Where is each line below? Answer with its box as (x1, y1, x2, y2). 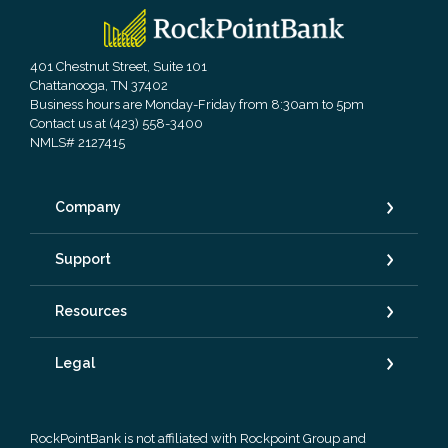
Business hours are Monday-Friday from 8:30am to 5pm (30, 97, 364, 113)
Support (55, 251, 111, 268)
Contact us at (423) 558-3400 (30, 116, 203, 132)
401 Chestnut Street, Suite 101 (30, 59, 207, 75)
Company (55, 199, 121, 216)
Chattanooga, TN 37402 (30, 78, 168, 94)
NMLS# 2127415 (30, 135, 125, 151)
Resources (55, 303, 127, 320)
